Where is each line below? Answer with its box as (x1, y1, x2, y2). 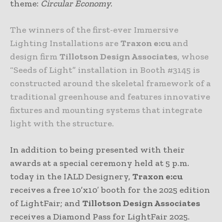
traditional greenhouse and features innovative (10, 91, 210, 102)
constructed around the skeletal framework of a (10, 77, 211, 89)
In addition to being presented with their (10, 144, 185, 155)
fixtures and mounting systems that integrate (10, 104, 202, 115)
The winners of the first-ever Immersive (10, 24, 178, 35)
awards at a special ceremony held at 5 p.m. (10, 157, 189, 168)
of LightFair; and (10, 197, 82, 209)
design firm (10, 51, 59, 62)
